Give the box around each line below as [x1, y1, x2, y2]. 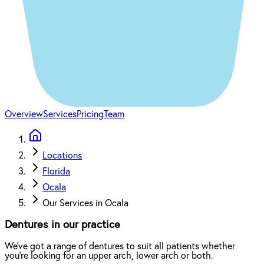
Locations [42, 151, 82, 161]
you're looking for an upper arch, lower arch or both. [5, 250, 213, 260]
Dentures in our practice [5, 219, 120, 230]
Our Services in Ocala [42, 199, 128, 209]
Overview [5, 110, 43, 120]
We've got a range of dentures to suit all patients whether [5, 241, 235, 251]
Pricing [77, 110, 104, 120]
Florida [42, 167, 70, 177]
